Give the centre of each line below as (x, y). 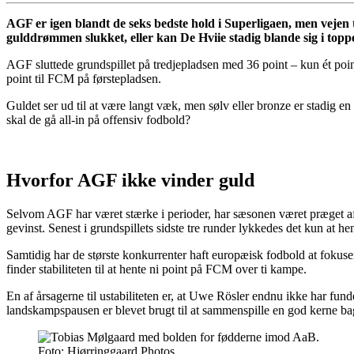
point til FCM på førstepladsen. (84, 79)
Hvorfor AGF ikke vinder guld (130, 181)
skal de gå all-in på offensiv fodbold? (98, 120)
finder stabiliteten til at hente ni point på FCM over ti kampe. (156, 269)
